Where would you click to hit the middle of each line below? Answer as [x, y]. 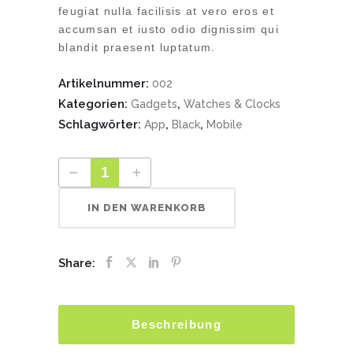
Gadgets [154, 104]
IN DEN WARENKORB [147, 208]
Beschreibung [176, 324]
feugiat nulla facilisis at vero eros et [166, 11]
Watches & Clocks [232, 104]
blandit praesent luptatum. [137, 47]
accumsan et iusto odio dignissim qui [169, 29]
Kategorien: [95, 104]
